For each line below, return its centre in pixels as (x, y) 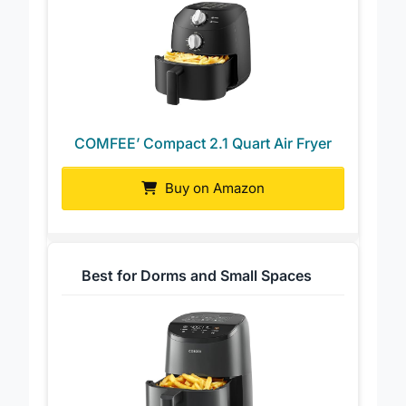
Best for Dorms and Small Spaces (196, 291)
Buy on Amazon (213, 204)
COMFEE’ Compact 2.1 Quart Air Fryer (203, 159)
